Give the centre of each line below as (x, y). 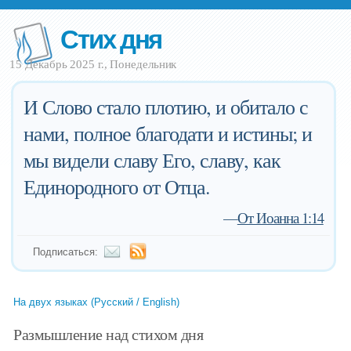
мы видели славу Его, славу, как (152, 160)
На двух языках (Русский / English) (97, 302)
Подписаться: (66, 252)
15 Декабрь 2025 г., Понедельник (93, 64)
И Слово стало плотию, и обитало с (166, 107)
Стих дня (111, 38)
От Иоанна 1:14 (280, 217)
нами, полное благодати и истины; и (168, 133)
